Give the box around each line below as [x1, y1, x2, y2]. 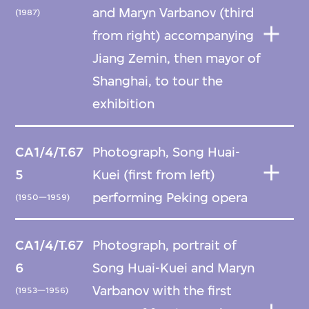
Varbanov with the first [92, 282, 232, 299]
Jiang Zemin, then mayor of [92, 50, 261, 67]
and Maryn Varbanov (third [92, 5, 255, 21]
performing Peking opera [92, 189, 248, 206]
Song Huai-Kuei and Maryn [92, 259, 255, 276]
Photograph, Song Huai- [92, 143, 241, 160]
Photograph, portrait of [92, 237, 237, 253]
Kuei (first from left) [92, 166, 216, 183]
